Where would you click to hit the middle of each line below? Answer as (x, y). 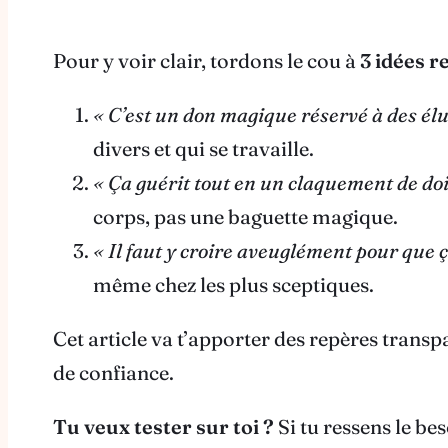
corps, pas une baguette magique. (245, 217)
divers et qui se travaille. (203, 149)
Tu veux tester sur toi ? (163, 427)
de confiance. (113, 373)
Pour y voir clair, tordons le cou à (206, 61)
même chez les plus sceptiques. (233, 285)
